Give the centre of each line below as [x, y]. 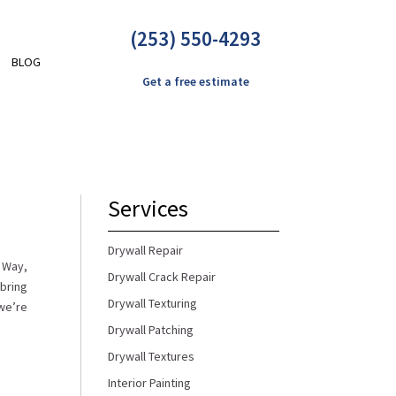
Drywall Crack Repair [161, 276]
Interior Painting [149, 382]
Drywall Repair [145, 250]
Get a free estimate [195, 81]
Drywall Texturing [152, 303]
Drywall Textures [151, 356]
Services [148, 208]
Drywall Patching [150, 329]
